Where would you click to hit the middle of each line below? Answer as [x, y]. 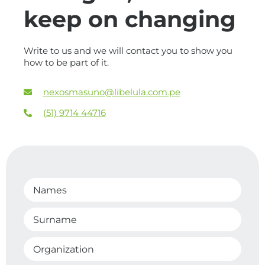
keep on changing [130, 20]
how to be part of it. [66, 63]
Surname [55, 220]
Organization [64, 250]
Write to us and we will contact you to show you [128, 51]
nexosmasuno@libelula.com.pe [112, 92]
